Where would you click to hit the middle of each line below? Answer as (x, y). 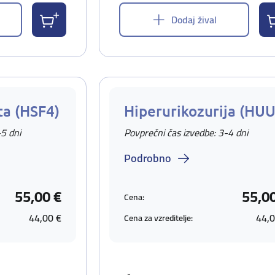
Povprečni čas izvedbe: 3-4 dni (186, 133)
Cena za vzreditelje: (158, 218)
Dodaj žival (194, 20)
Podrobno (148, 158)
